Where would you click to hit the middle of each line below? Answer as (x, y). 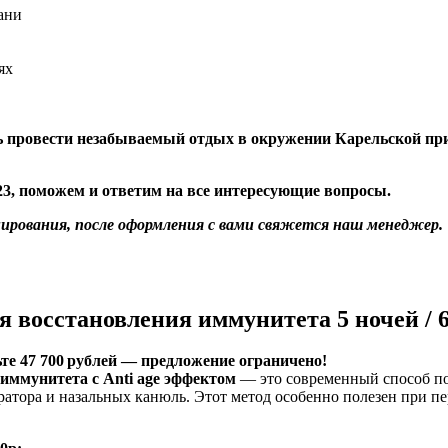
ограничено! (281, 361)
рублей (90, 361)
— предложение (176, 361)
